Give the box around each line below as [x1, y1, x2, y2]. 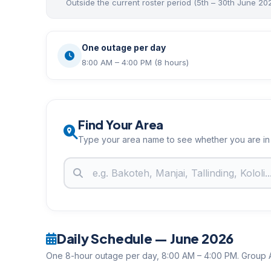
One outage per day [82, 42, 166, 53]
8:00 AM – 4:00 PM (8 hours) [82, 57, 189, 67]
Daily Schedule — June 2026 [56, 230, 234, 247]
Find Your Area [78, 117, 164, 132]
